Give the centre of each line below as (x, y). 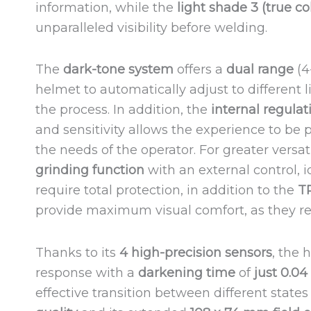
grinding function (91, 170)
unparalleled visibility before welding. (151, 27)
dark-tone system (118, 70)
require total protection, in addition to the (166, 191)
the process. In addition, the (123, 110)
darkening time (186, 272)
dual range (260, 70)
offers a (200, 70)
